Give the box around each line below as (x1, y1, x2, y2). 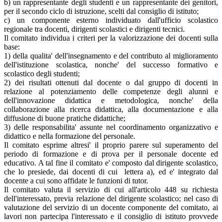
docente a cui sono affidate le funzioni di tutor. (4, 176, 148, 185)
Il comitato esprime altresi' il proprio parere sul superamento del (4, 141, 218, 150)
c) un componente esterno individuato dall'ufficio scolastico (4, 16, 218, 25)
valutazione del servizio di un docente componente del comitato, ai (4, 203, 218, 212)
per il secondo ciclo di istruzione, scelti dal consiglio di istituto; (4, 7, 199, 16)
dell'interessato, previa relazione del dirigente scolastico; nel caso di (4, 194, 218, 203)
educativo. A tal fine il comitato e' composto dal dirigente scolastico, (4, 159, 218, 167)
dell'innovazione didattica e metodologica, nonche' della (4, 96, 218, 105)
